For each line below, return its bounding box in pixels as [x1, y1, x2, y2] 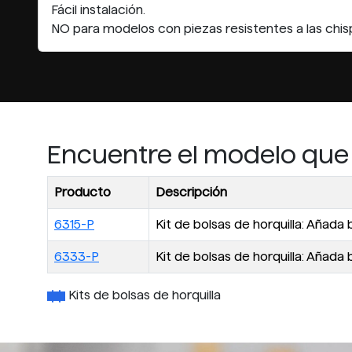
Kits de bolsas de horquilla [65, 288, 221, 302]
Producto [54, 185, 111, 200]
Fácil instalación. [51, 3, 145, 17]
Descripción [156, 185, 227, 200]
